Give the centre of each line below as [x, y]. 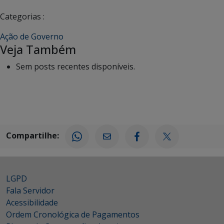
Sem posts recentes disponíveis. [75, 66]
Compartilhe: [32, 135]
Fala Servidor [30, 190]
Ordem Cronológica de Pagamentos [73, 214]
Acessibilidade [32, 202]
